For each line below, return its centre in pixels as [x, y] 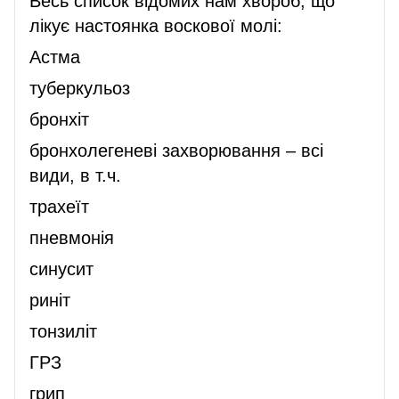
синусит [61, 269]
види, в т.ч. [75, 175]
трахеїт [59, 206]
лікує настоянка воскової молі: [156, 25]
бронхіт [59, 119]
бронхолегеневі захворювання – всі [176, 150]
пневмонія [72, 237]
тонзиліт [63, 331]
